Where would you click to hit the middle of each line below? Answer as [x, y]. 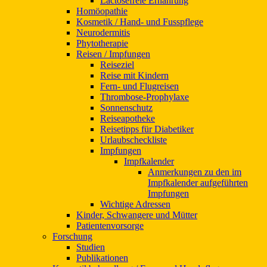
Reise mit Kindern [134, 75]
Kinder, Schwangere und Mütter [137, 215]
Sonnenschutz [126, 107]
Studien [91, 247]
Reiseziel [117, 64]
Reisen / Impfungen [113, 54]
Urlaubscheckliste [133, 139]
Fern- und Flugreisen [139, 86]
